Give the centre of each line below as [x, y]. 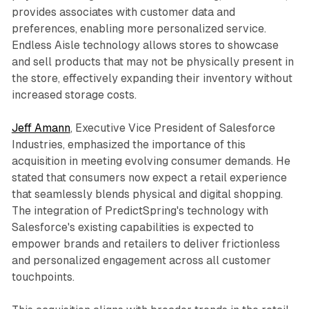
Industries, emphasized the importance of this [128, 144]
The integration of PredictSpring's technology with [140, 210]
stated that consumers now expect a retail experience [149, 177]
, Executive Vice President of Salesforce [172, 128]
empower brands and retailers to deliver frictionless [146, 243]
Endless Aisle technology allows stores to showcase [145, 45]
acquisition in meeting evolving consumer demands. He [151, 161]
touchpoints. [43, 277]
